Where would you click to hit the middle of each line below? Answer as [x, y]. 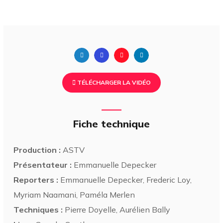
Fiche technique [111, 123]
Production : [37, 150]
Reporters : [36, 179]
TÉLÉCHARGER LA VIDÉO [113, 82]
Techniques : [38, 209]
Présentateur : [43, 165]
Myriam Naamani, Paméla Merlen [74, 194]
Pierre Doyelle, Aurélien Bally [117, 209]
